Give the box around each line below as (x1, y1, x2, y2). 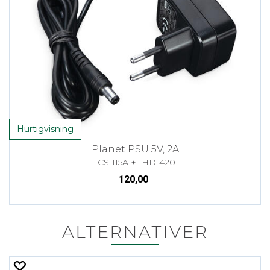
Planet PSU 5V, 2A (91, 143, 179, 155)
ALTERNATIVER (62, 221, 208, 242)
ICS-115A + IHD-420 (95, 156, 175, 168)
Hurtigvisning (17, 123, 74, 134)
